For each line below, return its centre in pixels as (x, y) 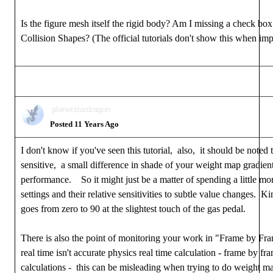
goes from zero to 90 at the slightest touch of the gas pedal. (133, 209)
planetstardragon (81, 109)
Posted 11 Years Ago (84, 124)
